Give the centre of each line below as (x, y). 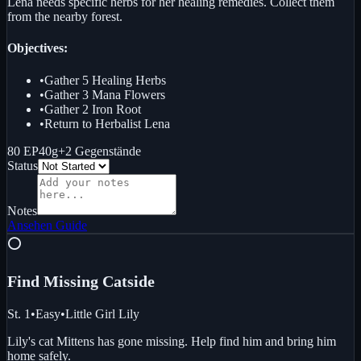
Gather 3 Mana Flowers (105, 94)
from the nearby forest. (65, 17)
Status (23, 165)
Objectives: (37, 48)
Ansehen (30, 225)
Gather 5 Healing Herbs (105, 80)
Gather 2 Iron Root (93, 109)
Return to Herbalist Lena (107, 123)
